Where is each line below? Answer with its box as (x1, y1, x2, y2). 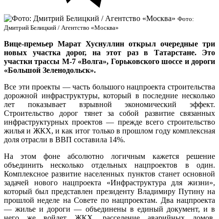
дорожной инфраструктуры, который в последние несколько (4, 91, 215, 100)
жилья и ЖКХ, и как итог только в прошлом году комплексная (4, 126, 215, 135)
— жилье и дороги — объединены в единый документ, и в (4, 204, 215, 213)
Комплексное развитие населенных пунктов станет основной (4, 169, 215, 178)
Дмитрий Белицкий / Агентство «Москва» (4, 23, 119, 31)
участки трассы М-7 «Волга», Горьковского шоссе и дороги (4, 57, 215, 66)
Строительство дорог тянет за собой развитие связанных (4, 109, 215, 117)
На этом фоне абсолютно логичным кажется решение (4, 152, 215, 160)
